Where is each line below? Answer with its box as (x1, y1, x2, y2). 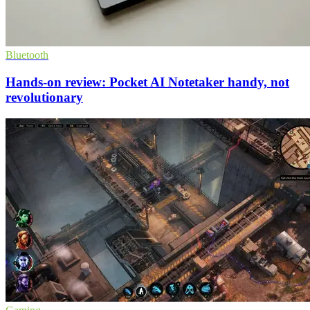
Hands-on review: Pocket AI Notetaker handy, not (6, 74, 289, 89)
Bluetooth (6, 49, 48, 62)
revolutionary (6, 89, 83, 104)
